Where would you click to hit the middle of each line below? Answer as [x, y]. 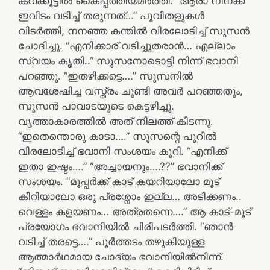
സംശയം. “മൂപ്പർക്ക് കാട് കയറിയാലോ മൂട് [119, 181]
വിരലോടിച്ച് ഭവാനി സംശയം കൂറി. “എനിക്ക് [122, 151]
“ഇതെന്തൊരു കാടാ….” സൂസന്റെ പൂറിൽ [117, 136]
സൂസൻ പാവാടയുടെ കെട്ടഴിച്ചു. [96, 106]
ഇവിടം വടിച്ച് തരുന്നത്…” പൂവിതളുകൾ [111, 15]
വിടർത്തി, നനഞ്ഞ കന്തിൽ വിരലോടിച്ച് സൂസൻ [134, 30]
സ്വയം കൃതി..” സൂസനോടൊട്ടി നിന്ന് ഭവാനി [128, 61]
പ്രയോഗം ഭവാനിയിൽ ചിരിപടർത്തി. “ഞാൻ [126, 226]
